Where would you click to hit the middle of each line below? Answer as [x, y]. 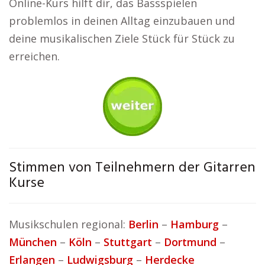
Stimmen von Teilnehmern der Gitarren [132, 168]
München [33, 242]
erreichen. [34, 56]
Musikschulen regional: [69, 224]
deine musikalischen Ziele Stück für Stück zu [122, 38]
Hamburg [195, 224]
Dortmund [190, 242]
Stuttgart [128, 242]
